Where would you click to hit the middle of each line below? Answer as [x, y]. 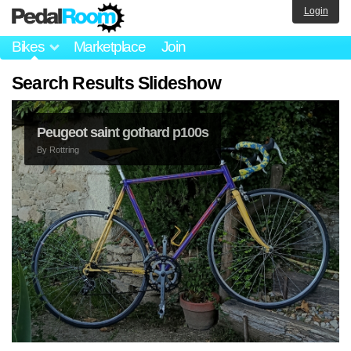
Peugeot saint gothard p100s [123, 132]
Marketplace [109, 47]
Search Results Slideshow [116, 83]
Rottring [64, 149]
